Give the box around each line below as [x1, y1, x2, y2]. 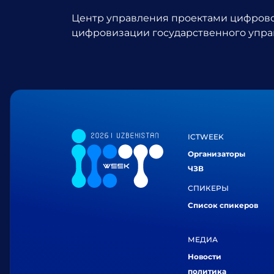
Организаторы [188, 149, 245, 158]
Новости [188, 251, 221, 261]
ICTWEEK [188, 131, 224, 141]
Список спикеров [188, 200, 258, 210]
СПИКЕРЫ [188, 183, 229, 193]
